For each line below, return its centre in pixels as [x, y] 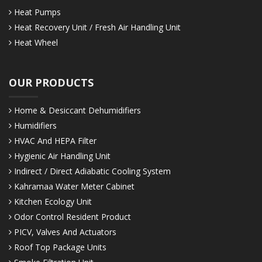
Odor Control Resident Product [71, 217]
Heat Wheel [35, 43]
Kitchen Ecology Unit [52, 202]
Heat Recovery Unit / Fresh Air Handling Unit [96, 27]
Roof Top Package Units [59, 247]
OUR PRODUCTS [51, 83]
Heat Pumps [36, 12]
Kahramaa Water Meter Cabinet [73, 187]
